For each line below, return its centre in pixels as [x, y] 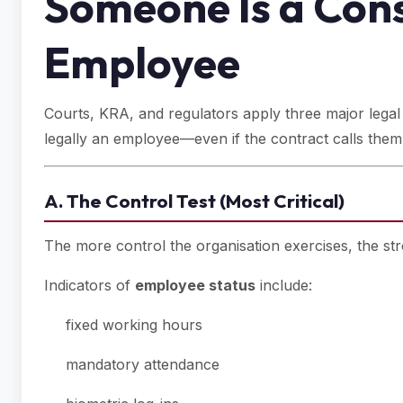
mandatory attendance [143, 364]
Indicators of [90, 285]
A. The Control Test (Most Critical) [194, 201]
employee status [195, 285]
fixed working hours [134, 325]
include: [284, 285]
